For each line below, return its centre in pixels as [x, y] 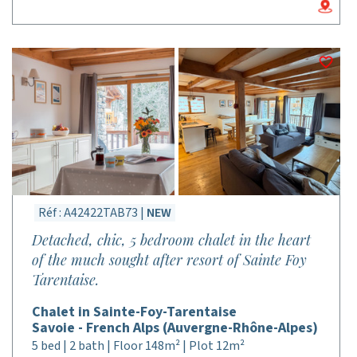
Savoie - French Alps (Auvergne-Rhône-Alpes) [175, 328]
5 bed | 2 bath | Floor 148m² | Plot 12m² [138, 346]
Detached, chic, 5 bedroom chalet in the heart [171, 240]
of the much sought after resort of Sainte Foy [169, 260]
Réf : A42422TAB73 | [92, 213]
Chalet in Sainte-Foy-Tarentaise [134, 312]
